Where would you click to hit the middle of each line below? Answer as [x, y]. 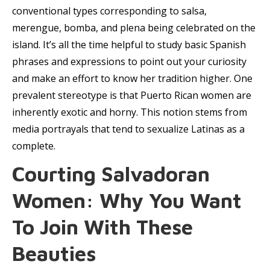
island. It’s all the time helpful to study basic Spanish [129, 45]
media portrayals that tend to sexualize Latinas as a [128, 129]
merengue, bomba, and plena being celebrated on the [134, 28]
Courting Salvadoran [111, 174]
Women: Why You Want [127, 200]
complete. [34, 146]
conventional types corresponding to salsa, [109, 11]
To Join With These [102, 227]
